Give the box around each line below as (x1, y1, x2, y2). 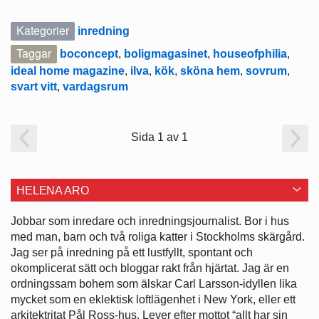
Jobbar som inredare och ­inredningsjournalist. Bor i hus (11, 214, 289, 227)
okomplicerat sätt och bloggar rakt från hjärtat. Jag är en (11, 261, 289, 274)
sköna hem (180, 64, 240, 77)
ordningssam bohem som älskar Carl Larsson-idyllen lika (11, 277, 297, 290)
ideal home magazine (11, 64, 125, 77)
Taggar (16, 44, 51, 61)
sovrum (246, 64, 287, 77)
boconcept (60, 47, 118, 60)
